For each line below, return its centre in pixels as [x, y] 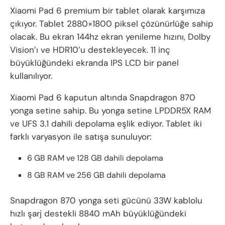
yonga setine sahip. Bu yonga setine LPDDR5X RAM [110, 110]
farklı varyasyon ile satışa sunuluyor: [81, 136]
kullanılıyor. [31, 76]
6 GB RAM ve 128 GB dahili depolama [95, 158]
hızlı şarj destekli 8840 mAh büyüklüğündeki [98, 213]
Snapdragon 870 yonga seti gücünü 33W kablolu [106, 200]
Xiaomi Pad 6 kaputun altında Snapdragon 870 [103, 97]
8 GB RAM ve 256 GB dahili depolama [97, 175]
